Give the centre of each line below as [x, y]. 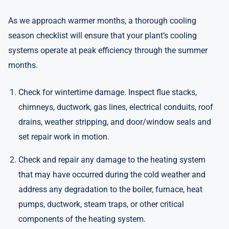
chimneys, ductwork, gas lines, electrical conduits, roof [116, 107]
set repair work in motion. [64, 137]
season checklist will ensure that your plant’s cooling [102, 36]
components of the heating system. [82, 219]
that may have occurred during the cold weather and [112, 175]
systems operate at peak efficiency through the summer [108, 50]
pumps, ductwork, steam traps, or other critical [101, 204]
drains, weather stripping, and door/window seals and [115, 122]
